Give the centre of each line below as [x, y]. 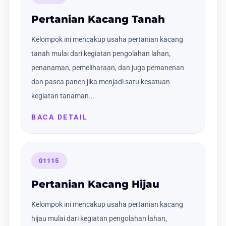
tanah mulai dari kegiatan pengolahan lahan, [101, 54]
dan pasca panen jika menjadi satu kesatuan [101, 82]
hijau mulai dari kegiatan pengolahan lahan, [99, 219]
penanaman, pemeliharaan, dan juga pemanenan [108, 68]
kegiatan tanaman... [63, 96]
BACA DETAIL [60, 117]
